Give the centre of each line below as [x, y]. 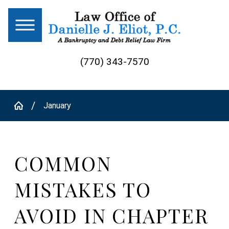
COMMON [63, 164]
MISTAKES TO [83, 190]
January [58, 106]
